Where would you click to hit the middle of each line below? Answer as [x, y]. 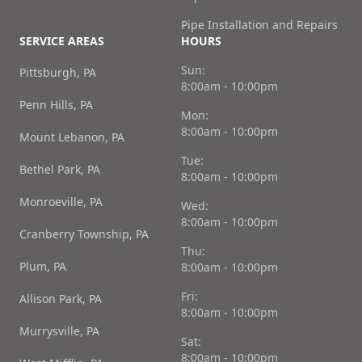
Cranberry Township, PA [84, 234]
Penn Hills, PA [56, 105]
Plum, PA [43, 267]
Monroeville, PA [61, 202]
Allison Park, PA [61, 299]
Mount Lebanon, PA [72, 137]
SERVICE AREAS [62, 41]
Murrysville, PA [59, 331]
